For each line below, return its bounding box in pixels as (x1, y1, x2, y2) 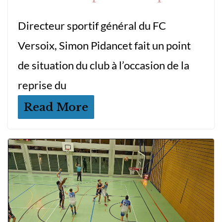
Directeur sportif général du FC (18, 18, 166, 32)
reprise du (18, 78, 66, 92)
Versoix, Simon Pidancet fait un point (18, 38, 191, 52)
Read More (24, 100, 88, 114)
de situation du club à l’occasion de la (18, 58, 189, 72)
